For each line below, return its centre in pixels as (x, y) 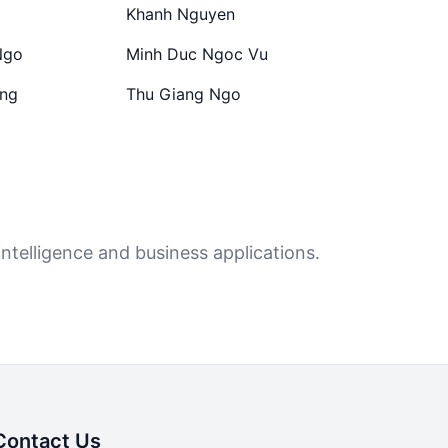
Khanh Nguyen (181, 14)
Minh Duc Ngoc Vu (197, 54)
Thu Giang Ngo (184, 94)
